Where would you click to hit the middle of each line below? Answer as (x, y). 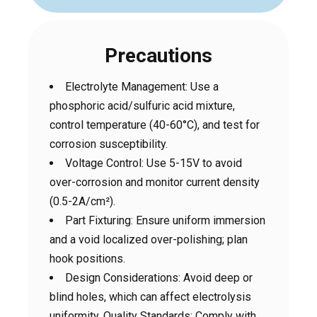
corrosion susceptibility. (109, 144)
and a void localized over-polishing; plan (149, 240)
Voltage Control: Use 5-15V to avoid (154, 163)
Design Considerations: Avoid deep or (159, 278)
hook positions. (87, 259)
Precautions (158, 56)
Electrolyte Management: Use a (142, 87)
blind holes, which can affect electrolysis (150, 297)
